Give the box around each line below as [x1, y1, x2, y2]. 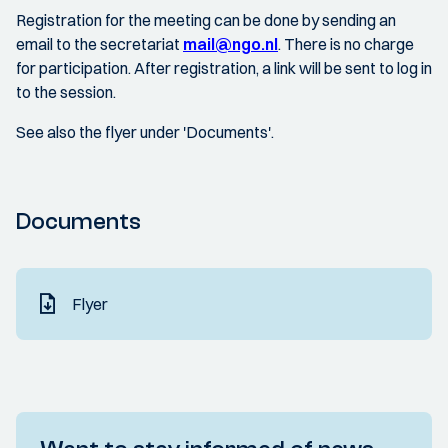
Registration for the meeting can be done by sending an [16, 10, 396, 30]
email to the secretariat [16, 34, 183, 54]
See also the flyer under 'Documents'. [16, 122, 274, 142]
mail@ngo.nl [183, 34, 278, 54]
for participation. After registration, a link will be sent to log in [16, 58, 432, 78]
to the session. [16, 82, 116, 102]
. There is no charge [278, 34, 414, 54]
